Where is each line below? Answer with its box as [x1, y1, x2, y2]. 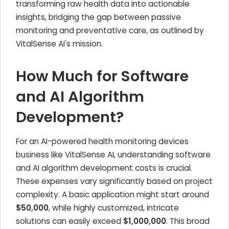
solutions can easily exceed [16, 216, 123, 226]
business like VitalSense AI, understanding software [16, 149, 211, 160]
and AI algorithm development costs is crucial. [16, 163, 192, 173]
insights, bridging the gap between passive [16, 12, 181, 22]
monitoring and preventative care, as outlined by [16, 25, 204, 36]
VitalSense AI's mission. [16, 38, 103, 49]
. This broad [166, 216, 210, 226]
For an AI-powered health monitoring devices [16, 136, 189, 147]
